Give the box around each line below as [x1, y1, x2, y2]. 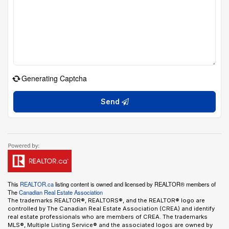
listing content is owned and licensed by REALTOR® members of [54, 180, 216, 188]
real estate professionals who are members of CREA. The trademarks [8, 213, 208, 220]
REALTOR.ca [20, 180, 54, 188]
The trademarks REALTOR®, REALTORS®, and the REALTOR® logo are [8, 197, 205, 204]
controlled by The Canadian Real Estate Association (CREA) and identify [8, 205, 215, 212]
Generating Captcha [21, 73, 87, 83]
